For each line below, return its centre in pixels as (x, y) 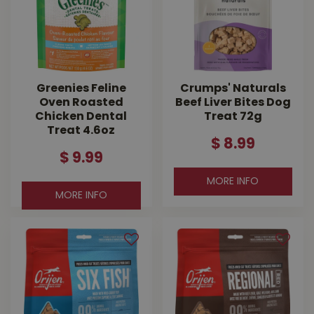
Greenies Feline (81, 89)
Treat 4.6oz (81, 131)
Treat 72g (233, 117)
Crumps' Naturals (233, 89)
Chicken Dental (81, 117)
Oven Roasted (81, 103)
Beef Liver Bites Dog (233, 103)
